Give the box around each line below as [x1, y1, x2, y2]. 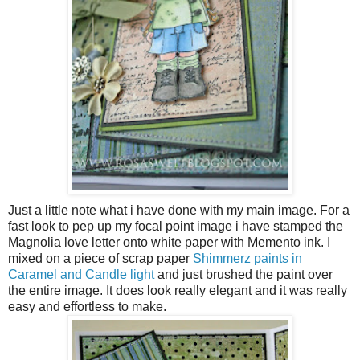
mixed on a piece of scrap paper [8, 252, 193, 266]
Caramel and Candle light [8, 268, 154, 282]
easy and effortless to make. [8, 300, 166, 314]
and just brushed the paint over [154, 268, 333, 282]
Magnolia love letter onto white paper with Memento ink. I [8, 235, 330, 250]
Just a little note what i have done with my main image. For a [8, 203, 350, 218]
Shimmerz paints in [193, 252, 302, 266]
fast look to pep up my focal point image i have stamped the [8, 219, 343, 234]
